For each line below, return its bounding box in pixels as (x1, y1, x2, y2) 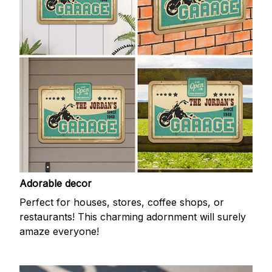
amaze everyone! (19, 225, 99, 237)
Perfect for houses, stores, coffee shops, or (19, 195, 224, 208)
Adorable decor (19, 177, 92, 190)
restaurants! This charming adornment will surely (19, 210, 246, 223)
